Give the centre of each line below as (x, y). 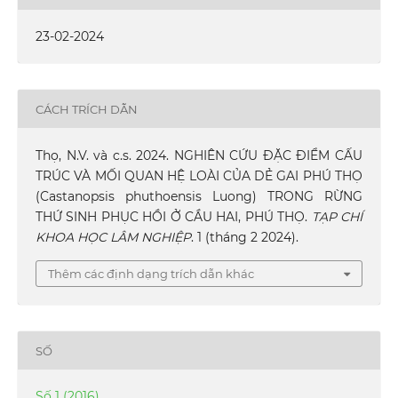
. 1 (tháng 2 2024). (244, 238)
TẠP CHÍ (337, 217)
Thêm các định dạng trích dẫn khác (151, 274)
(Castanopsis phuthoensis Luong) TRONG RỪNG (199, 197)
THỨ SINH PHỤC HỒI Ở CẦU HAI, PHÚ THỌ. (173, 217)
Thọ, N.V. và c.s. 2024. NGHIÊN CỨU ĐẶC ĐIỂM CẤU (199, 156)
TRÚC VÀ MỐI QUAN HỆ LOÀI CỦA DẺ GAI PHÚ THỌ (199, 176)
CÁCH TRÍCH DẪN (86, 109)
